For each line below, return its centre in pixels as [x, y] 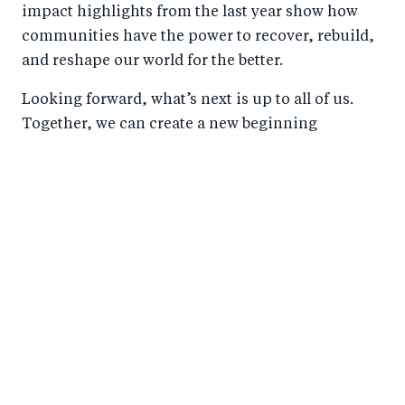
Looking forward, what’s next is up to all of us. [188, 100]
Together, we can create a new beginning [170, 124]
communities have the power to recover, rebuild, [198, 37]
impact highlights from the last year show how [190, 12]
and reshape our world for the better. [152, 61]
